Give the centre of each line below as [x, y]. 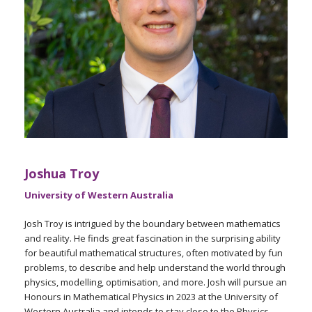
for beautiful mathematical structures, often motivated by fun [154, 253]
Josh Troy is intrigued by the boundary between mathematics [153, 224]
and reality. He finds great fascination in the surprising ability [153, 238]
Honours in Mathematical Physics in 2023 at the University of [151, 297]
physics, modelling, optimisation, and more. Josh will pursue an [156, 282]
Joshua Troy [62, 173]
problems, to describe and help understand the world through [155, 267]
